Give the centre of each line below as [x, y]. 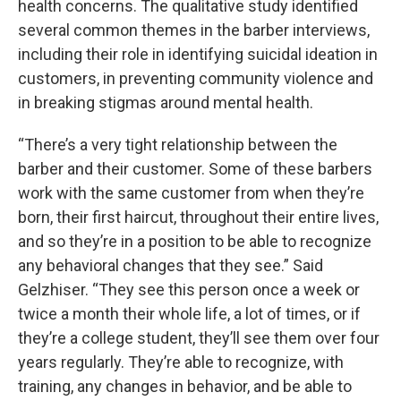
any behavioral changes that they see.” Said [171, 265]
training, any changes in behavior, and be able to [185, 386]
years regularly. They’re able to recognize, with [181, 362]
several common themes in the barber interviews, [194, 30]
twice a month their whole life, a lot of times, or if [189, 313]
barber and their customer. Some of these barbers [195, 168]
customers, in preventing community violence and [196, 78]
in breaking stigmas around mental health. [166, 102]
